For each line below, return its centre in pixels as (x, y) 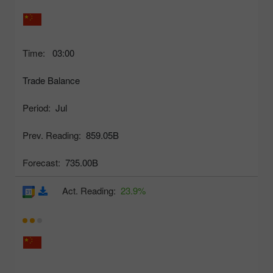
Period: (37, 108)
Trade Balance (51, 80)
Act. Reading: (89, 191)
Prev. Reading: (52, 135)
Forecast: (41, 163)
